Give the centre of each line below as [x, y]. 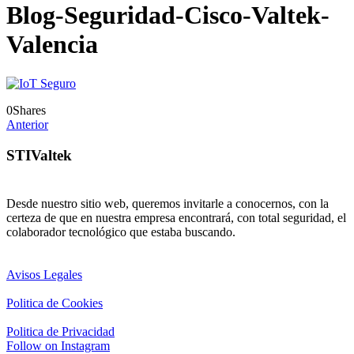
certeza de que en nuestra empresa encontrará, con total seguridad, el [176, 218]
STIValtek [39, 155]
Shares [29, 110]
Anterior [27, 124]
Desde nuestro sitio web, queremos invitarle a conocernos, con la [168, 204]
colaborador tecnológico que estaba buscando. [121, 232]
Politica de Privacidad [60, 332]
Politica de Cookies [55, 303]
